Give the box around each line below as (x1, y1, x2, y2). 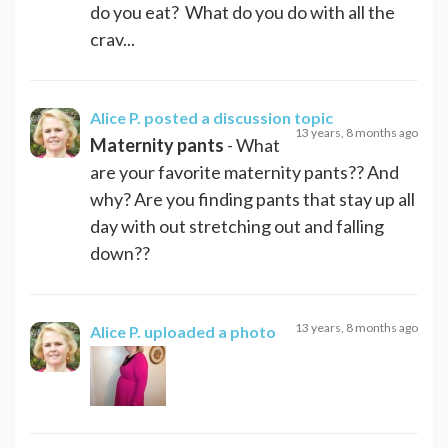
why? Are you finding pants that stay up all (90, 187, 415, 210)
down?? (90, 241, 150, 264)
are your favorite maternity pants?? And (90, 160, 399, 183)
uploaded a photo (144, 321, 276, 341)
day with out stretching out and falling (90, 214, 384, 237)
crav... (90, 27, 135, 50)
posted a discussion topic (144, 107, 333, 127)
